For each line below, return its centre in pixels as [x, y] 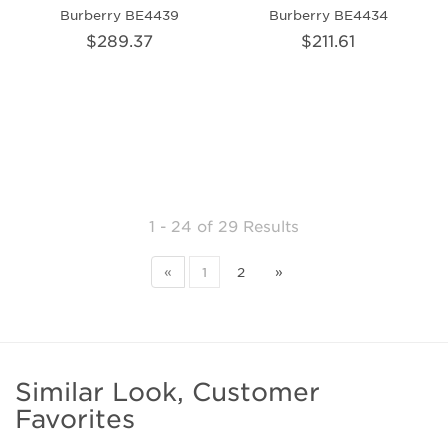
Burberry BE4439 [120, 14]
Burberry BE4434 [328, 14]
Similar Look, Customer [167, 391]
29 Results [258, 225]
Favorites [75, 418]
